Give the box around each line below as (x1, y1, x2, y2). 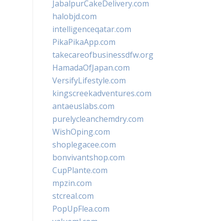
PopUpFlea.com (52, 203, 110, 214)
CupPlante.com (52, 165, 108, 176)
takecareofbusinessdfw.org (52, 49, 153, 60)
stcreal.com (52, 190, 94, 201)
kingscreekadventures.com (52, 88, 151, 99)
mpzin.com (52, 178, 92, 188)
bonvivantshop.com (52, 152, 125, 163)
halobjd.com (52, 11, 97, 22)
